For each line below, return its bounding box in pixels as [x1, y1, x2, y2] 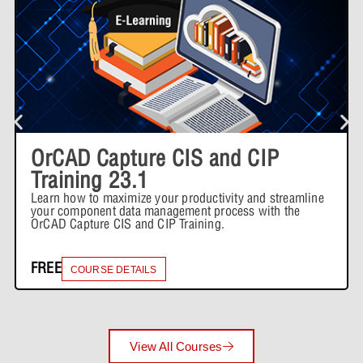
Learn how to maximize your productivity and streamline [31, 190, 324, 207]
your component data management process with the [31, 203, 301, 220]
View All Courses [130, 340, 223, 354]
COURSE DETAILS [70, 264, 157, 276]
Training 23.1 [31, 166, 149, 194]
